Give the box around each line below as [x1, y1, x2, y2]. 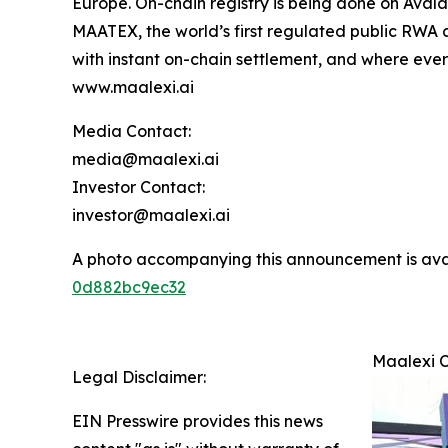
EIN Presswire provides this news [72, 410, 323, 431]
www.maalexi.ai [72, 76, 194, 97]
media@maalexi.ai [72, 148, 219, 169]
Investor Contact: [72, 176, 205, 197]
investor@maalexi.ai [72, 204, 230, 225]
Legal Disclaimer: [72, 366, 206, 387]
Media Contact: [72, 120, 191, 141]
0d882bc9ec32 [72, 276, 186, 297]
